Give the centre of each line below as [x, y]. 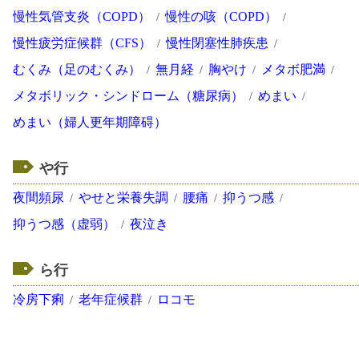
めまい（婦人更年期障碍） [90, 122]
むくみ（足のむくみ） [77, 69]
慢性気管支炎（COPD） [82, 16]
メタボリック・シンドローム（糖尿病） [128, 95]
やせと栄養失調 [123, 197]
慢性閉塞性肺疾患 [217, 42]
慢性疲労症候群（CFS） [82, 42]
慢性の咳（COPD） [221, 16]
